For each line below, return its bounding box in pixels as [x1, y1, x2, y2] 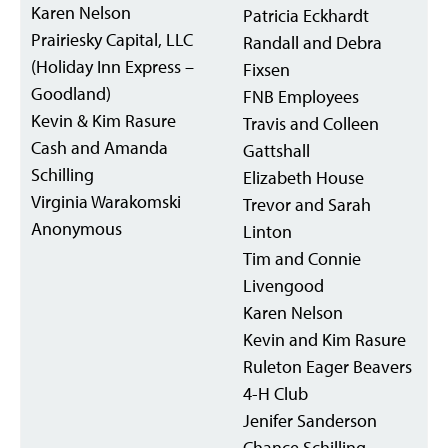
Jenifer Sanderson [243, 409, 377, 432]
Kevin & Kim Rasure [31, 109, 176, 132]
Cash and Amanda [31, 136, 168, 159]
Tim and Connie [243, 247, 361, 270]
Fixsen [243, 58, 290, 81]
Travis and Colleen [243, 112, 379, 135]
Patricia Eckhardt [243, 4, 369, 27]
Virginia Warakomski [31, 190, 181, 213]
